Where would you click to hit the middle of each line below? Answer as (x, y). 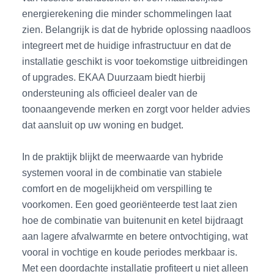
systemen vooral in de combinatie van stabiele (122, 173)
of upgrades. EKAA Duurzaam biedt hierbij (114, 77)
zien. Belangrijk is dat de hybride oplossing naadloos (137, 29)
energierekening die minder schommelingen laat (127, 13)
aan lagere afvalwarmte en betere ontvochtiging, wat (135, 236)
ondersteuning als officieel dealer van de (110, 93)
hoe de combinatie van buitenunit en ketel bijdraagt (133, 220)
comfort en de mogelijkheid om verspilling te (117, 189)
